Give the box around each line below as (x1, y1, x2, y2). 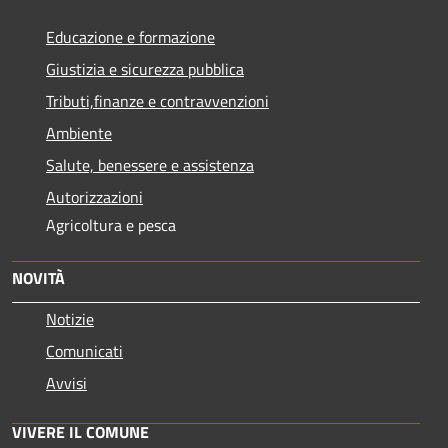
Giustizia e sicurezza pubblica (46, 57, 244, 82)
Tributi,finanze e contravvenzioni (46, 89, 269, 114)
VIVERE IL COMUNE (12, 420, 149, 445)
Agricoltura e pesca (46, 213, 176, 238)
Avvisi (46, 371, 87, 396)
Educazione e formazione (46, 25, 215, 50)
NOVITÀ (12, 266, 65, 291)
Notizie (46, 307, 94, 332)
